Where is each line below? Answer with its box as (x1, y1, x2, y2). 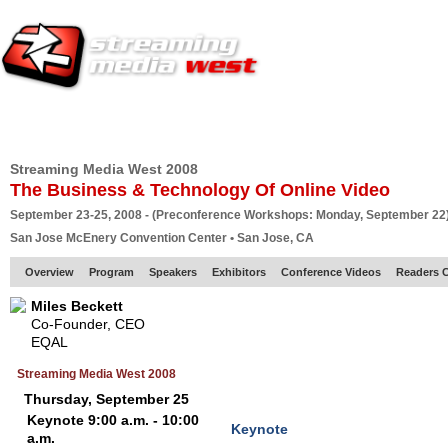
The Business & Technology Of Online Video (10, 180, 390, 200)
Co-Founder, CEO (31, 316, 145, 332)
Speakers (149, 266, 197, 278)
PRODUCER (166, 118, 236, 132)
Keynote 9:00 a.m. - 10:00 (27, 412, 199, 428)
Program (89, 266, 134, 278)
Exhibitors (212, 266, 266, 278)
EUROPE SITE (66, 118, 146, 132)
